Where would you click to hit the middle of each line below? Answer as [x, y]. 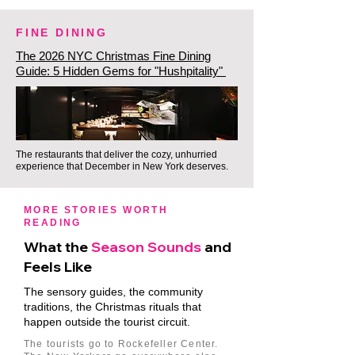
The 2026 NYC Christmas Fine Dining [113, 56]
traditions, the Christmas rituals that [113, 307]
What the [57, 247]
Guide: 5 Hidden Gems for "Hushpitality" [121, 71]
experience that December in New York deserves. [122, 166]
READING [53, 223]
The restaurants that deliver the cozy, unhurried [116, 155]
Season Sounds [146, 247]
